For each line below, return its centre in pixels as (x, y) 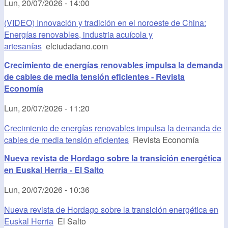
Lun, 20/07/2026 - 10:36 (47, 190)
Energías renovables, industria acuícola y (78, 35)
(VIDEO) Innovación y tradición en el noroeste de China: (105, 23)
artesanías (23, 46)
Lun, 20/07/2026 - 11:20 (47, 108)
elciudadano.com (75, 46)
